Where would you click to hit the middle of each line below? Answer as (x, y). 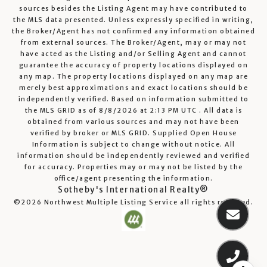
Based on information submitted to (180, 99)
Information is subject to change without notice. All (133, 144)
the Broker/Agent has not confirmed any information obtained (133, 31)
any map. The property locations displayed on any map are (133, 76)
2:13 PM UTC (173, 110)
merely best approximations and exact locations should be (133, 88)
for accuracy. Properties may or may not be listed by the (133, 167)
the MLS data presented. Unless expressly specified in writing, (133, 20)
